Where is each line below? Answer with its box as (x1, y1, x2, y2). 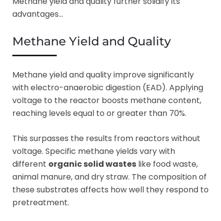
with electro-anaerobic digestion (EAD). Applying (12, 81, 203, 93)
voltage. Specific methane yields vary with (12, 145, 175, 157)
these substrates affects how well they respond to (12, 184, 209, 195)
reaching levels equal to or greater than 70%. (12, 107, 186, 119)
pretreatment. (12, 196, 69, 208)
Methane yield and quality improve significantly (12, 69, 194, 80)
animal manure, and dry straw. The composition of (12, 171, 207, 183)
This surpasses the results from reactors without (12, 132, 200, 144)
